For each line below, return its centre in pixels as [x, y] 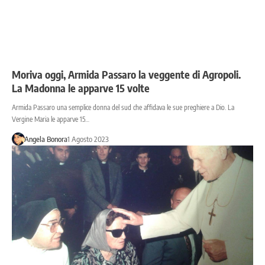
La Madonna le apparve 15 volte [81, 88]
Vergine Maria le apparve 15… [51, 119]
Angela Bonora [46, 139]
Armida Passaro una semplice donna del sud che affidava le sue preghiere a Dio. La [123, 108]
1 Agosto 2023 [88, 139]
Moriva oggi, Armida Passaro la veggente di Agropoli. [126, 75]
